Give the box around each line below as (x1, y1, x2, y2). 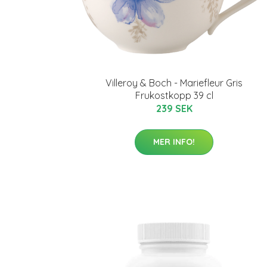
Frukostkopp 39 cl (135, 89, 213, 101)
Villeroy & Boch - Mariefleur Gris (105, 76, 243, 89)
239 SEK (156, 102, 193, 114)
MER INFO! (153, 136, 195, 147)
